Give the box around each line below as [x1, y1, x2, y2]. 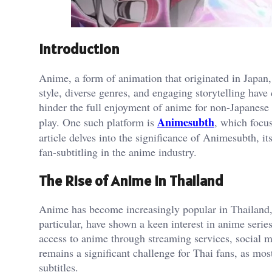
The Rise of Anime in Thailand [39, 171, 223, 190]
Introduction [39, 39, 120, 58]
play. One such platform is [39, 114, 157, 129]
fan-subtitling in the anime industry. [39, 144, 197, 159]
